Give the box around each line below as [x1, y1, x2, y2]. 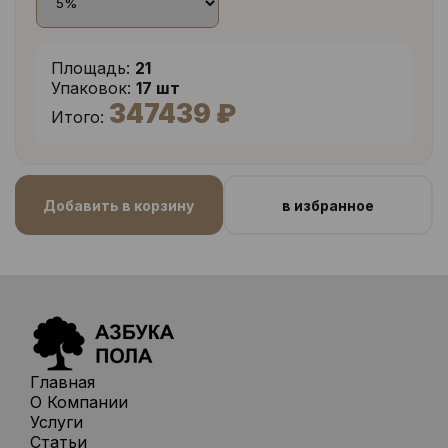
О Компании [30, 392, 128, 412]
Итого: [51, 107, 104, 127]
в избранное [281, 196, 374, 214]
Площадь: [51, 58, 130, 78]
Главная [30, 372, 95, 392]
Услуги [30, 412, 83, 432]
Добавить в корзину [43, 196, 195, 214]
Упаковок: [51, 78, 131, 98]
